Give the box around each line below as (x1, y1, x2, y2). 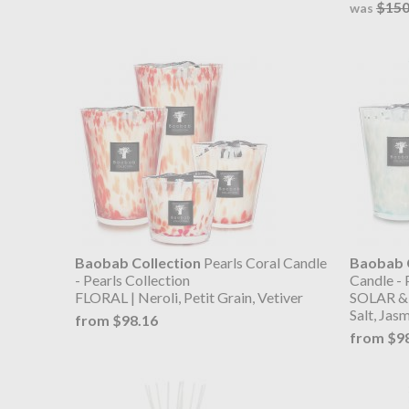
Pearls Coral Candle (201, 254, 327, 272)
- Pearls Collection (75, 271, 190, 289)
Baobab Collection (75, 254, 201, 272)
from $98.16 (75, 310, 158, 329)
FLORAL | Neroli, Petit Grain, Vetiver (75, 288, 303, 307)
